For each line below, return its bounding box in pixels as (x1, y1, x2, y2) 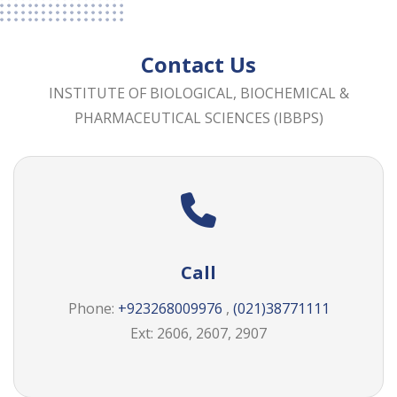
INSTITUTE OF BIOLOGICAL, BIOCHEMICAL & (48, 83, 349, 103)
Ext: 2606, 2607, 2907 (130, 323, 267, 344)
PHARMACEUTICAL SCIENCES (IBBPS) (74, 108, 323, 128)
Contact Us (141, 51, 256, 79)
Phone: (67, 299, 118, 319)
